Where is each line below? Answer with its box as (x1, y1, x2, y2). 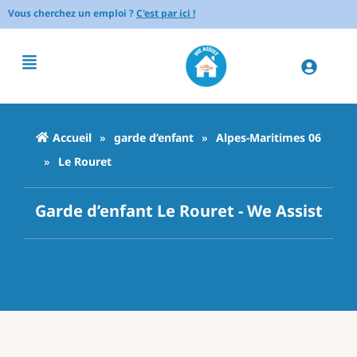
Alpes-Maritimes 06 (215, 129, 321, 145)
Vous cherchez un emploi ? (8, 4, 136, 24)
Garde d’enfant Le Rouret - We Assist (34, 199, 323, 222)
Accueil (52, 129, 92, 145)
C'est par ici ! (136, 4, 195, 24)
